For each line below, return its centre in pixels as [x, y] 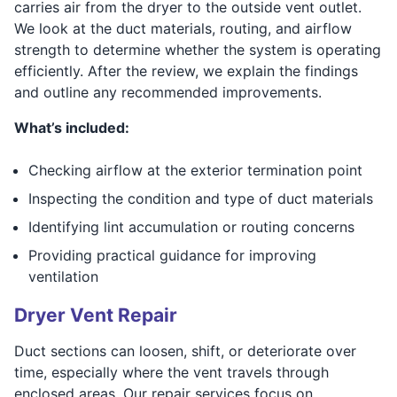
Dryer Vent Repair [96, 315]
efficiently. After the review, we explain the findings [186, 70]
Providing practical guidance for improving [172, 255]
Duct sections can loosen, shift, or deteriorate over [185, 350]
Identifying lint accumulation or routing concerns [191, 226]
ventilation [63, 276]
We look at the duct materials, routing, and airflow [183, 28]
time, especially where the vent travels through [171, 372]
